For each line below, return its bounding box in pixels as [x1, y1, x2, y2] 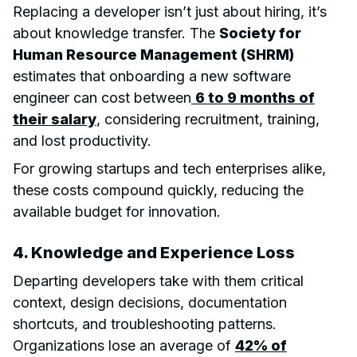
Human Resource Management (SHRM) [13, 45, 294, 63]
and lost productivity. [13, 131, 151, 149]
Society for [219, 24, 301, 41]
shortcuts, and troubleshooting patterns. [13, 315, 277, 332]
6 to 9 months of [195, 88, 315, 106]
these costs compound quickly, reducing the [13, 181, 304, 198]
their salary [13, 110, 96, 127]
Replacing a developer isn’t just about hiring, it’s [13, 2, 327, 20]
